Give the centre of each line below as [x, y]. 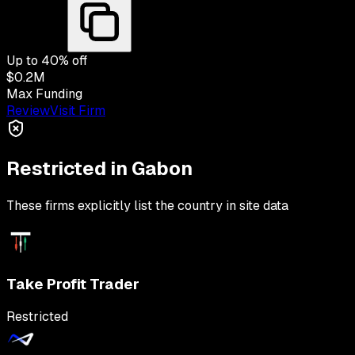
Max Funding [44, 94]
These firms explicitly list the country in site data [147, 206]
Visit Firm [78, 111]
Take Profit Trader [73, 284]
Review [28, 111]
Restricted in [69, 169]
